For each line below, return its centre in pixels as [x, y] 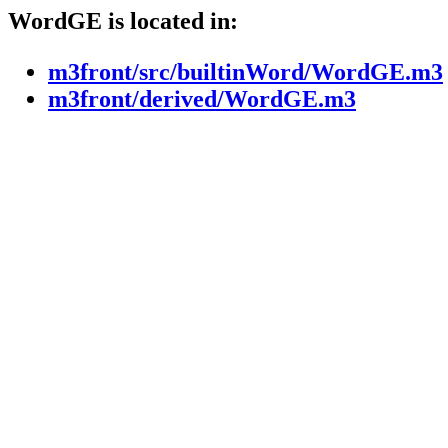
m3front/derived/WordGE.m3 [202, 99]
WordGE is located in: [123, 21]
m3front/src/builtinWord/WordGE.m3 [245, 72]
